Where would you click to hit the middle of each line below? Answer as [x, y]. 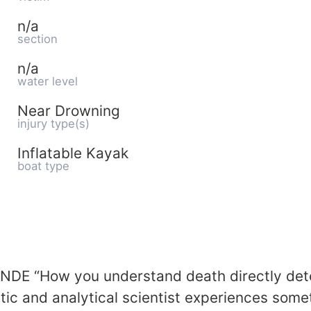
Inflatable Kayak [73, 153]
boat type [43, 166]
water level [48, 81]
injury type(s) [53, 124]
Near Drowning [69, 111]
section [37, 39]
